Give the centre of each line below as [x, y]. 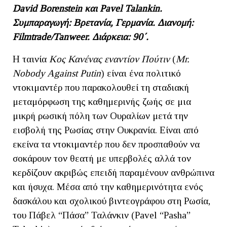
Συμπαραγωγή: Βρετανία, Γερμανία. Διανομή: [103, 22]
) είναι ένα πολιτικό [141, 73]
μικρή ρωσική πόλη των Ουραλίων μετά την [100, 116]
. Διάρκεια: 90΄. [120, 36]
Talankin [142, 8]
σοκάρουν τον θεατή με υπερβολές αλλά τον [102, 158]
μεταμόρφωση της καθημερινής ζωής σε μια [102, 101]
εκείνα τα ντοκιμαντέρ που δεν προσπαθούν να [106, 144]
